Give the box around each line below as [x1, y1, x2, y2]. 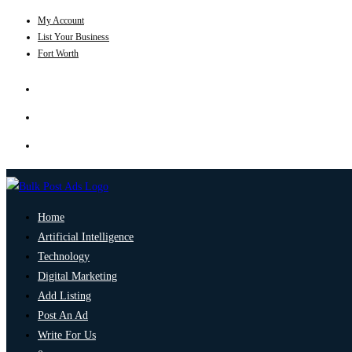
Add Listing [38, 290, 91, 302]
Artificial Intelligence [38, 231, 134, 243]
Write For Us [38, 329, 96, 341]
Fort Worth [38, 48, 79, 59]
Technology [38, 251, 90, 262]
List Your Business [38, 31, 109, 42]
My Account [38, 15, 84, 26]
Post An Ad [38, 310, 88, 321]
